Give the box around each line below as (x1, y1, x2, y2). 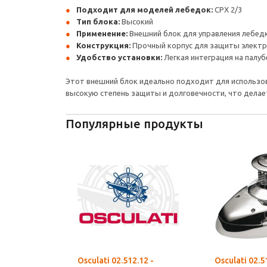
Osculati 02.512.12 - (77, 256, 154, 265)
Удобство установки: (76, 53, 162, 61)
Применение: (76, 29, 128, 38)
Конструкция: (76, 41, 131, 49)
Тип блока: (76, 17, 120, 26)
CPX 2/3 (213, 5, 242, 14)
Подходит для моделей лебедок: (76, 5, 213, 14)
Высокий (120, 17, 153, 26)
